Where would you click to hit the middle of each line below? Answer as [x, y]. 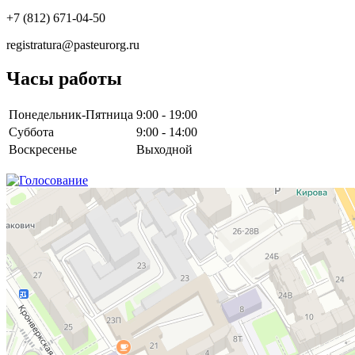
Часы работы [64, 78]
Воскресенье [43, 149]
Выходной [164, 149]
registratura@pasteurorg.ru [73, 44]
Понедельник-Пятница [71, 114]
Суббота [31, 132]
